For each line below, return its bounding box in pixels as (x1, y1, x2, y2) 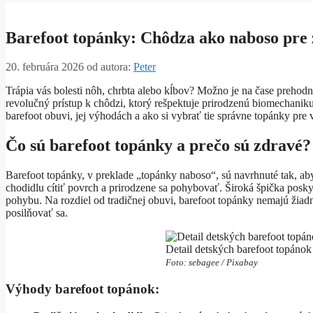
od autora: (87, 61, 133, 73)
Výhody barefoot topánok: (6, 282, 159, 296)
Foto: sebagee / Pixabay (165, 257, 258, 268)
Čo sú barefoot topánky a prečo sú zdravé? (6, 136, 311, 155)
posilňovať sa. (6, 207, 68, 219)
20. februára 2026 (6, 61, 84, 73)
